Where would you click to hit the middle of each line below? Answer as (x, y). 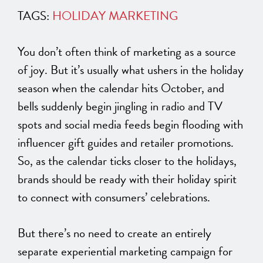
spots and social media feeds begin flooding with (130, 125)
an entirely (186, 233)
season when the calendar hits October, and (121, 88)
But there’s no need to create (89, 233)
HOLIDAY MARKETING (115, 16)
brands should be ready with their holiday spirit (127, 179)
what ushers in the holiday (181, 70)
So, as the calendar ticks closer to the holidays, (127, 161)
